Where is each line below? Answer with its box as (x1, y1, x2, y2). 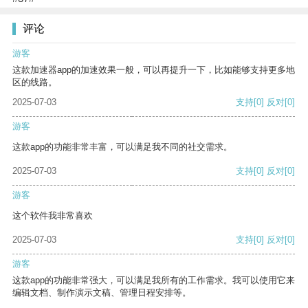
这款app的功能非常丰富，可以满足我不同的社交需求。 (12, 142, 232, 153)
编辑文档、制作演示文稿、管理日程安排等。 (12, 287, 191, 298)
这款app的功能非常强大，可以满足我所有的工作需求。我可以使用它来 (12, 275, 295, 286)
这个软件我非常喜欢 (12, 210, 93, 221)
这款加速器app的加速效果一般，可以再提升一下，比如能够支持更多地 (12, 65, 295, 76)
